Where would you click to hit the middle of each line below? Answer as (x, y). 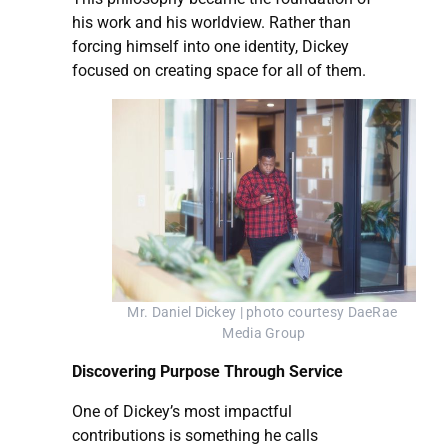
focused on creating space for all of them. (219, 71)
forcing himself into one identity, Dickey (210, 47)
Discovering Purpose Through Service (207, 371)
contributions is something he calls (195, 435)
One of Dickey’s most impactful (182, 411)
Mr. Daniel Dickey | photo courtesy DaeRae (262, 312)
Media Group (264, 333)
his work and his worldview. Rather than (211, 23)
